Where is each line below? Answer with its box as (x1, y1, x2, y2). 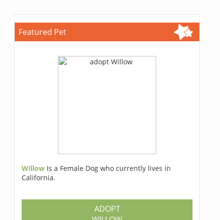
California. (22, 173, 56, 183)
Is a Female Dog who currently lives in (47, 164, 171, 173)
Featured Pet (19, 27, 67, 38)
